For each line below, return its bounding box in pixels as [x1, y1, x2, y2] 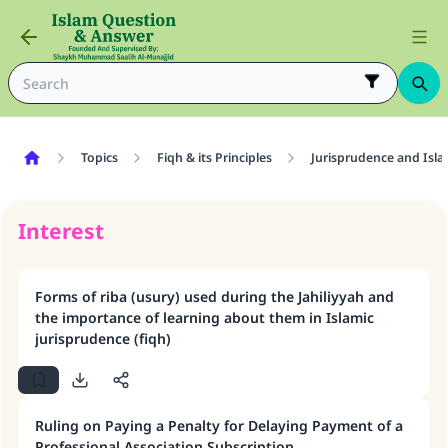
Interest [18, 217, 104, 245]
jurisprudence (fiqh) [35, 329, 171, 348]
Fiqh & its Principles [156, 149, 272, 166]
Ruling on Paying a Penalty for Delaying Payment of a [35, 416, 403, 435]
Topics [80, 149, 118, 166]
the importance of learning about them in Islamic [35, 308, 374, 327]
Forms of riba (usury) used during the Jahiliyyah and [35, 287, 394, 306]
